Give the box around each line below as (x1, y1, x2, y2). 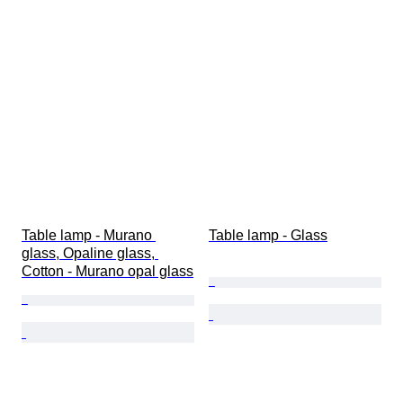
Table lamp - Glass (209, 228, 327, 244)
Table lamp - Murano (22, 228, 156, 244)
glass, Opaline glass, (22, 246, 158, 262)
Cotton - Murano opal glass (22, 264, 193, 280)
